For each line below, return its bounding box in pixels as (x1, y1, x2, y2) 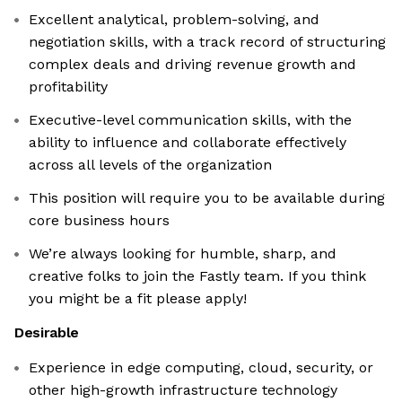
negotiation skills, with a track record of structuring (29, 33, 386, 51)
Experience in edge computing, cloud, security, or (29, 359, 373, 377)
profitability (29, 78, 108, 96)
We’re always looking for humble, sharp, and (29, 245, 336, 263)
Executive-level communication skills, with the (29, 111, 352, 129)
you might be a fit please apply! (29, 290, 247, 308)
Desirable (14, 324, 80, 342)
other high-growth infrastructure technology (29, 381, 337, 399)
